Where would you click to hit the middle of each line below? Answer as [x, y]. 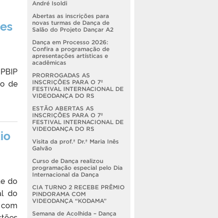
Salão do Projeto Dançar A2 [73, 29]
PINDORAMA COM [59, 194]
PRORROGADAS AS [61, 75]
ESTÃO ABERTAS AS [63, 108]
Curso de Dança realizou [68, 161]
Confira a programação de [71, 49]
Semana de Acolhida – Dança [74, 213]
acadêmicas [49, 62]
